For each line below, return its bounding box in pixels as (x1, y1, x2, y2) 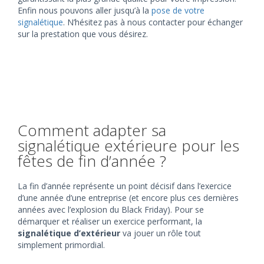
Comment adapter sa (18, 120, 166, 141)
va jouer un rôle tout (120, 227, 201, 239)
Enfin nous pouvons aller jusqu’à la (18, 5, 151, 16)
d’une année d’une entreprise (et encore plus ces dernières (18, 192, 239, 203)
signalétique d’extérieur (18, 227, 120, 239)
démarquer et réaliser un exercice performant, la (18, 216, 202, 227)
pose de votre (151, 5, 204, 16)
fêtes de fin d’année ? (18, 150, 166, 171)
